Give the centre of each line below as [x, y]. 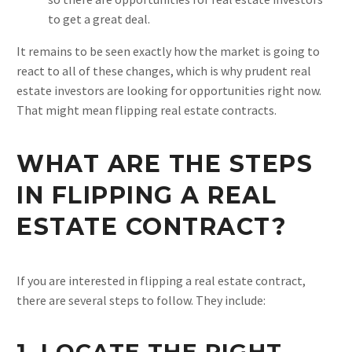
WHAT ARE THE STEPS [165, 163]
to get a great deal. [99, 18]
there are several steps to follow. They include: [141, 300]
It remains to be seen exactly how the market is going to [168, 51]
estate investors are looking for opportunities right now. [169, 90]
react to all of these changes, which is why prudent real [164, 70]
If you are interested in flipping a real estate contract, [161, 280]
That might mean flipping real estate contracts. [147, 110]
